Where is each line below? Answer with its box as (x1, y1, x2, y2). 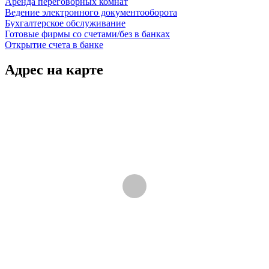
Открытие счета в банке (5, 39, 103, 50)
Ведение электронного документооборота (5, 7, 177, 17)
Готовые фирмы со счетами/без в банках (5, 28, 170, 39)
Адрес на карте (5, 62, 103, 78)
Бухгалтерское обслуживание (5, 17, 125, 28)
